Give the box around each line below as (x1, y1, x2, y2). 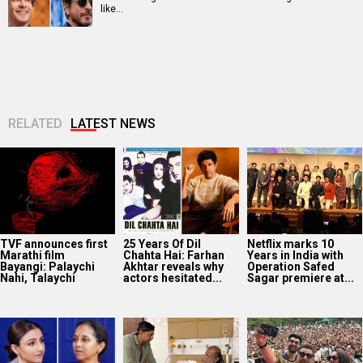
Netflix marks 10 (246, 237, 334, 250)
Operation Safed (246, 259, 335, 273)
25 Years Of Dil (123, 237, 202, 250)
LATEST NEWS (70, 116, 156, 132)
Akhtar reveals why (123, 259, 224, 273)
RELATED (8, 116, 62, 132)
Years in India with (246, 248, 344, 262)
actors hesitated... (123, 271, 223, 284)
